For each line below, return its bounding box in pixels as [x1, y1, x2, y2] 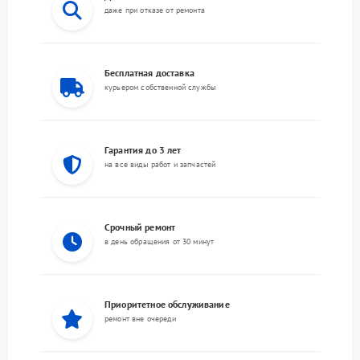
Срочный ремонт [104, 220, 176, 233]
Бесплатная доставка [104, 66, 194, 79]
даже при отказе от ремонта [104, 4, 205, 15]
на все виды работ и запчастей [104, 158, 216, 170]
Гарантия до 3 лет [104, 143, 182, 156]
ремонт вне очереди [104, 313, 176, 324]
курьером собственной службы [104, 81, 217, 92]
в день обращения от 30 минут [104, 235, 215, 247]
